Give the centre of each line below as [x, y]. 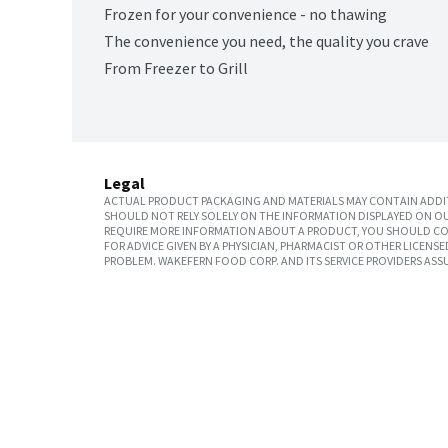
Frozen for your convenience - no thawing [245, 14]
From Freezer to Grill [176, 68]
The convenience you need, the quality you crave [266, 41]
